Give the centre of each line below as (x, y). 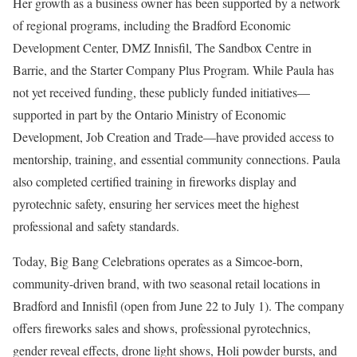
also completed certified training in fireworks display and (155, 181)
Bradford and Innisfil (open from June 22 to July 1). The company (178, 306)
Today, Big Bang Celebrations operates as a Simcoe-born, (158, 261)
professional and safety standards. (96, 226)
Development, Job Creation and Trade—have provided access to (173, 137)
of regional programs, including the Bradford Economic (152, 25)
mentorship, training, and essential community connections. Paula (177, 159)
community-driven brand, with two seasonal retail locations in (167, 283)
